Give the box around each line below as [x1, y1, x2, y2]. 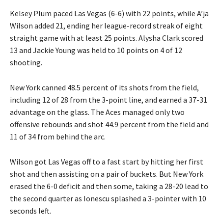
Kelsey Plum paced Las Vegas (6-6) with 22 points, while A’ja [10, 8, 209, 18]
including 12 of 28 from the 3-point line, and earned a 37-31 [10, 94, 207, 105]
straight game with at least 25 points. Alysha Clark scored [10, 32, 203, 43]
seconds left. [10, 205, 51, 216]
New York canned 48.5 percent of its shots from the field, [10, 82, 199, 92]
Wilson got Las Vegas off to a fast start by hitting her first [10, 156, 203, 166]
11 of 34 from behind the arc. [10, 131, 106, 141]
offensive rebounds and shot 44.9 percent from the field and [10, 119, 209, 129]
